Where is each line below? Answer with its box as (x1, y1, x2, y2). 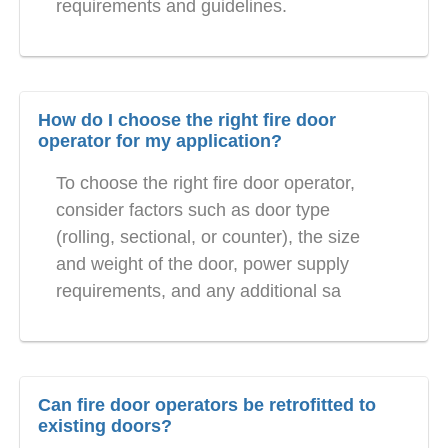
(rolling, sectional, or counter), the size (56, 227, 360, 248)
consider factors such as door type (56, 200, 330, 221)
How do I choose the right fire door (38, 110, 336, 131)
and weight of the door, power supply (56, 254, 349, 275)
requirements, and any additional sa (56, 281, 341, 302)
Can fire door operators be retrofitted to (38, 395, 376, 416)
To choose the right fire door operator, (56, 173, 355, 194)
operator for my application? (38, 131, 282, 152)
